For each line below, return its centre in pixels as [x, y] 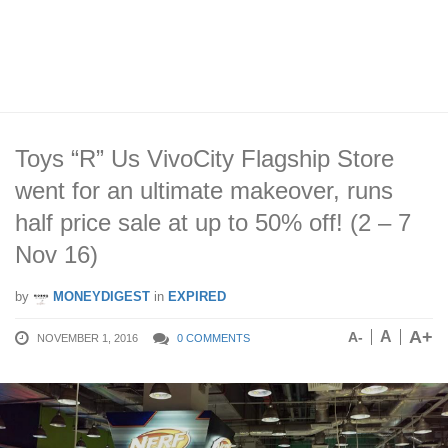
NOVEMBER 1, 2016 [87, 338]
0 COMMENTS [213, 338]
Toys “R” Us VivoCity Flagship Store [204, 158]
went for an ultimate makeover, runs [204, 190]
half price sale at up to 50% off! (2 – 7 [213, 222]
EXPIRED [197, 296]
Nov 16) [56, 254]
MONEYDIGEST [99, 296]
